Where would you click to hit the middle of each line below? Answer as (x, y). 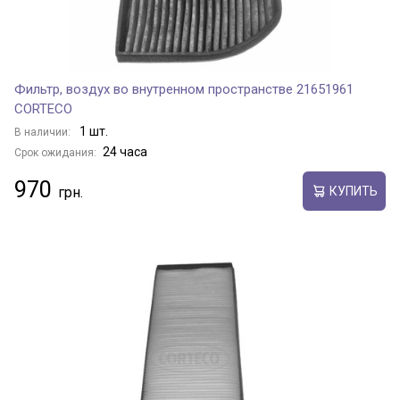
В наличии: (44, 132)
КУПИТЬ (353, 191)
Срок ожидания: (55, 153)
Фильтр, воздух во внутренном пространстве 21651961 (184, 89)
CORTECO (43, 109)
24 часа (125, 152)
